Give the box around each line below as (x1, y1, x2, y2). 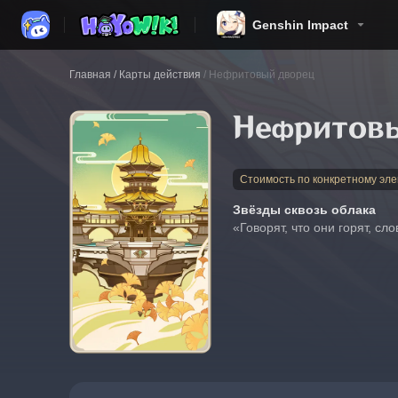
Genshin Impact (252, 18, 348, 32)
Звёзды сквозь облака (233, 203, 376, 217)
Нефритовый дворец (209, 68, 314, 81)
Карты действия (119, 68, 201, 81)
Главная (69, 68, 111, 81)
